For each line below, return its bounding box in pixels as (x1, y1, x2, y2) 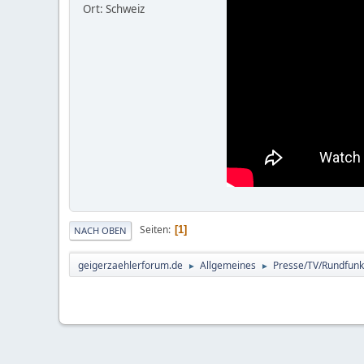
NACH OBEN (74, 223, 127, 236)
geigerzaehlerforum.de (78, 258, 183, 272)
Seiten (140, 223, 168, 237)
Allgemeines (200, 258, 256, 272)
